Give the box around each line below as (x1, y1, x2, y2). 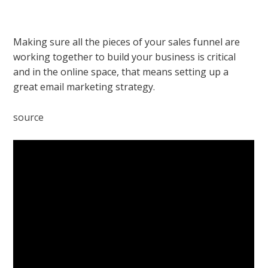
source (13, 110, 44, 124)
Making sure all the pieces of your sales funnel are (13, 35, 240, 48)
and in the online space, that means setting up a (13, 65, 229, 78)
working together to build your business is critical (13, 50, 236, 63)
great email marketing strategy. (13, 80, 156, 93)
